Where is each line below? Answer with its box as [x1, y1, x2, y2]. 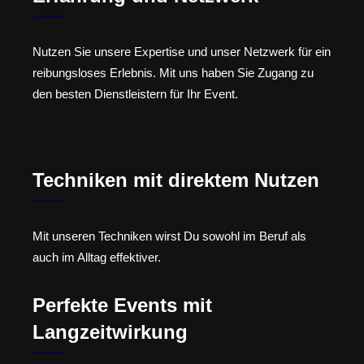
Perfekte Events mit [32, 293, 212, 316]
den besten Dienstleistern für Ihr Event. [32, 86, 238, 101]
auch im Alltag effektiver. [32, 250, 161, 265]
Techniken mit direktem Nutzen [32, 169, 319, 192]
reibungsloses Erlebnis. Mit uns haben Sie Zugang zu [32, 65, 314, 80]
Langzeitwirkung [32, 320, 188, 343]
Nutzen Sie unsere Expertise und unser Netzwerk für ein [32, 44, 331, 58]
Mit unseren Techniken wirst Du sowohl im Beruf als [32, 229, 306, 244]
